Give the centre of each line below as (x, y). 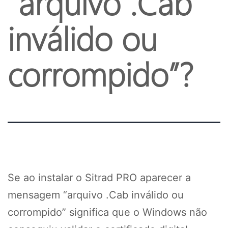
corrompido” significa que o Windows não (107, 212)
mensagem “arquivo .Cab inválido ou (96, 195)
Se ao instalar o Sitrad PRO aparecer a (99, 178)
